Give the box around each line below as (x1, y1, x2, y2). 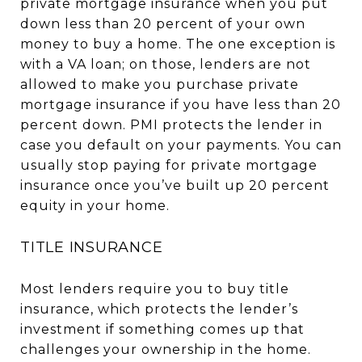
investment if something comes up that (20, 321, 305, 337)
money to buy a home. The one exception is (20, 36, 335, 52)
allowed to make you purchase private (20, 76, 299, 92)
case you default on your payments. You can (20, 137, 342, 153)
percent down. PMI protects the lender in (20, 116, 322, 133)
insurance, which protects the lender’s (20, 301, 298, 317)
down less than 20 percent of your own (20, 15, 305, 32)
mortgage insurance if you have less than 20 (20, 96, 341, 112)
